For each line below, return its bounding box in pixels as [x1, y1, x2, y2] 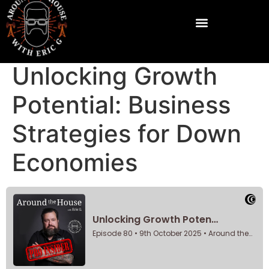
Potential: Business [12, 90, 231, 119]
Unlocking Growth [12, 61, 217, 91]
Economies [12, 148, 138, 177]
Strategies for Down [12, 119, 241, 148]
